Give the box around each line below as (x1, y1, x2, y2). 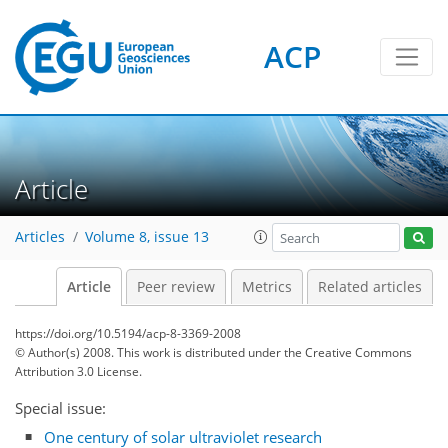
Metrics (241, 278, 292, 296)
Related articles (318, 278, 422, 296)
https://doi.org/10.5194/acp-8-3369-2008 (15, 325, 241, 342)
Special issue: (15, 398, 106, 418)
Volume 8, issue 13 (85, 228, 209, 247)
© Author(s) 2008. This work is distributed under (15, 344, 284, 361)
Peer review (137, 278, 215, 296)
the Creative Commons (284, 344, 412, 361)
